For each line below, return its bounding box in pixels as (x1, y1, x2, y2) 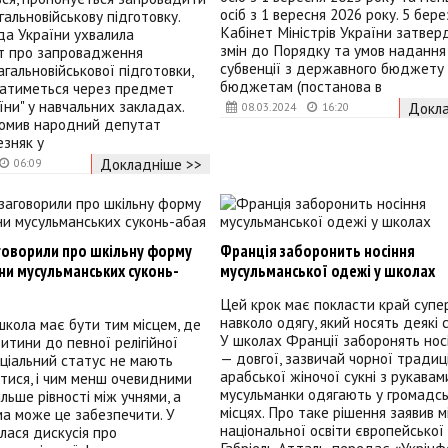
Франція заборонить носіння (219, 240, 415, 263)
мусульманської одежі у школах (219, 260, 435, 283)
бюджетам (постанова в (219, 75, 382, 96)
